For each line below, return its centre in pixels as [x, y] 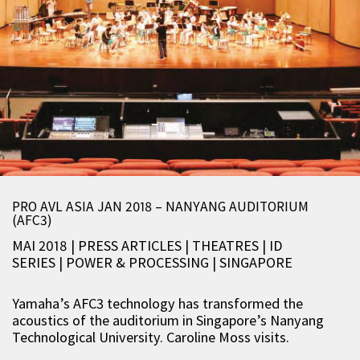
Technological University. [89, 337]
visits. [272, 337]
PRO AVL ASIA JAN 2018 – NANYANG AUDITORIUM [160, 207]
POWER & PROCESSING [139, 262]
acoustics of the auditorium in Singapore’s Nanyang [168, 320]
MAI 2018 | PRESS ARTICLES [98, 245]
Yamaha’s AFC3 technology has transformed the [157, 303]
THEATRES [227, 245]
